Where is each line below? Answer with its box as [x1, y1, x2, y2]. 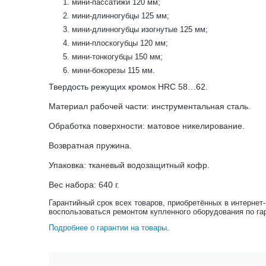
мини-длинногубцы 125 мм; [72, 11, 169, 20]
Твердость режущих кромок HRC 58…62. [49, 82, 208, 91]
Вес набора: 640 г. [49, 180, 119, 189]
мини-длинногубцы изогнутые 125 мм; [72, 25, 208, 34]
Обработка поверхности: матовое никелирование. [49, 121, 245, 131]
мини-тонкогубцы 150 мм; [72, 52, 163, 61]
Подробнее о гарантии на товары [49, 223, 167, 232]
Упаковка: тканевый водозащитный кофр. [49, 160, 210, 170]
